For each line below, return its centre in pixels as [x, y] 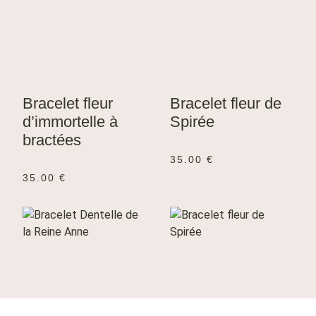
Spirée [192, 122]
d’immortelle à [70, 122]
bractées [52, 140]
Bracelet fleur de [226, 104]
